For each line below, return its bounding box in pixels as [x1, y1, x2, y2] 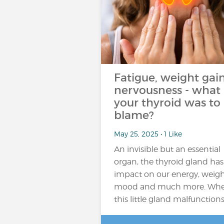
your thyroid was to [114, 96, 220, 109]
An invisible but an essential [114, 144, 220, 154]
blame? [114, 108, 154, 122]
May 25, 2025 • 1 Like [114, 129, 182, 138]
